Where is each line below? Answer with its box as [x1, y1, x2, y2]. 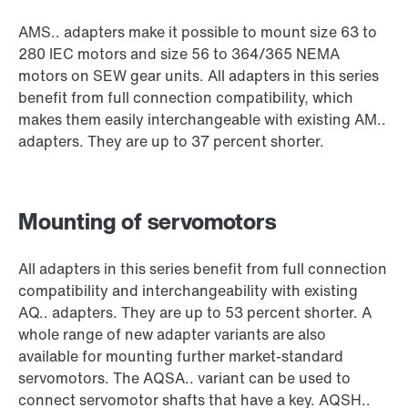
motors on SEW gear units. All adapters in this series [18, 65, 379, 87]
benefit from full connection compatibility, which [18, 87, 353, 109]
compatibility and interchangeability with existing [18, 280, 358, 302]
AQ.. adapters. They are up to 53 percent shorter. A [18, 301, 372, 324]
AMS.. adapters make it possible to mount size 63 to [18, 21, 377, 44]
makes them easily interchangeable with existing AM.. [18, 108, 386, 131]
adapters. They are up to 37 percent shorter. [18, 130, 324, 153]
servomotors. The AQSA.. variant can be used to [18, 367, 351, 390]
